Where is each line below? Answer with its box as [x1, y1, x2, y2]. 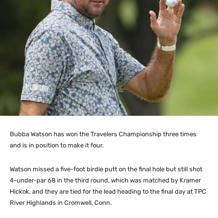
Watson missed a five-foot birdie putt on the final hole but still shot [10, 165, 202, 173]
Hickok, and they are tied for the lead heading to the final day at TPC [10, 188, 206, 196]
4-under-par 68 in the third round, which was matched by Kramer [10, 177, 201, 184]
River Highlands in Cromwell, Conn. [10, 199, 111, 207]
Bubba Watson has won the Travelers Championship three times [10, 130, 197, 138]
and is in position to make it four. [10, 142, 104, 149]
